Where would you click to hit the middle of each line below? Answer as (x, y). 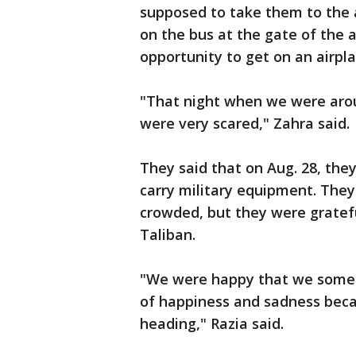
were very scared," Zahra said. (247, 123)
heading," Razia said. (214, 323)
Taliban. (170, 234)
